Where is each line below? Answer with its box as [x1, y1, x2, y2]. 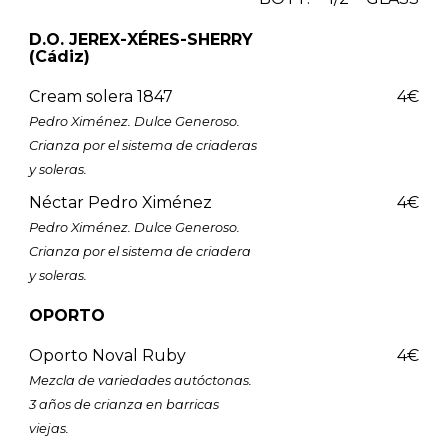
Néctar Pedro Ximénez [28, 192, 212, 212]
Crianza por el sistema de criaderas [28, 137, 257, 153]
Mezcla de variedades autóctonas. [28, 372, 252, 388]
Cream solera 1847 [28, 86, 173, 106]
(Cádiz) [28, 46, 90, 66]
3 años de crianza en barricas [28, 396, 219, 412]
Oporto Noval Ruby [28, 345, 186, 365]
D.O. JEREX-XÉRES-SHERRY [28, 29, 253, 49]
